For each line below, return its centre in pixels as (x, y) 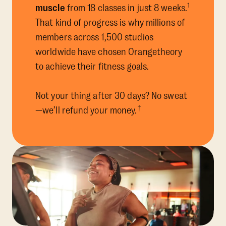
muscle (50, 8)
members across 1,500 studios (94, 38)
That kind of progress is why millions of (110, 23)
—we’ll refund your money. (86, 111)
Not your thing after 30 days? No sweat (111, 96)
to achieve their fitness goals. (92, 67)
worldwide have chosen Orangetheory (109, 52)
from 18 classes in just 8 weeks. (126, 8)
